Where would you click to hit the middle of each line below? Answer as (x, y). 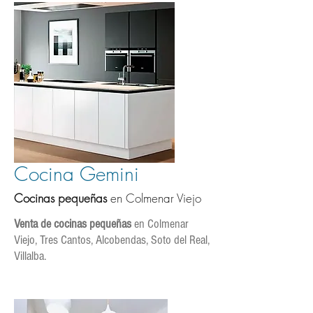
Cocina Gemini (77, 174)
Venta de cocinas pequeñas (73, 224)
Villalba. (30, 256)
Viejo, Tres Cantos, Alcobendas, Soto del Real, (112, 240)
